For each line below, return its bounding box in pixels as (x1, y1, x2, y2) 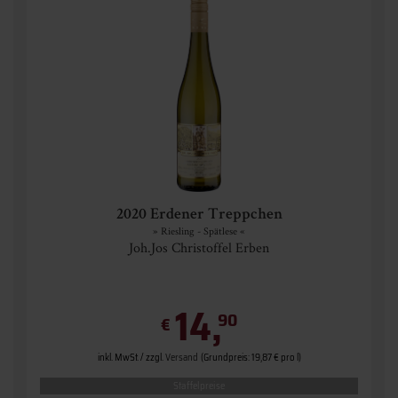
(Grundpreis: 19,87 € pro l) (200, 350, 301, 365)
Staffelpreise (173, 378, 225, 394)
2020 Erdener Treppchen (115, 207, 283, 223)
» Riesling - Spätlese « (153, 224, 245, 237)
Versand (164, 350, 198, 365)
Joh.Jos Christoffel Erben (129, 238, 269, 257)
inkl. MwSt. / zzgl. (97, 350, 165, 365)
